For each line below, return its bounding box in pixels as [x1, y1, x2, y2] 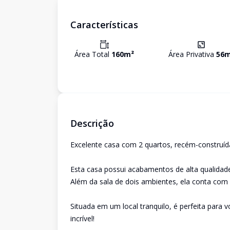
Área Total [74, 49, 111, 59]
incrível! [70, 214, 94, 223]
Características [70, 18, 138, 31]
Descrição [70, 117, 114, 129]
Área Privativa [168, 49, 216, 59]
